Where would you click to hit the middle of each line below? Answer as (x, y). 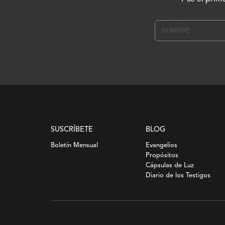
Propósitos (162, 155)
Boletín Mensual (74, 145)
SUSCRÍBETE (72, 130)
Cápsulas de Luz (170, 165)
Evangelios (161, 145)
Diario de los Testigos (178, 175)
